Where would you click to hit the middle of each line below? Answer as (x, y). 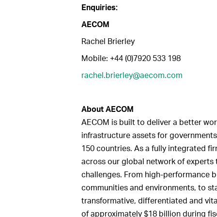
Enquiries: (100, 7)
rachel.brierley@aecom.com (132, 75)
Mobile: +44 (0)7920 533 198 (131, 58)
